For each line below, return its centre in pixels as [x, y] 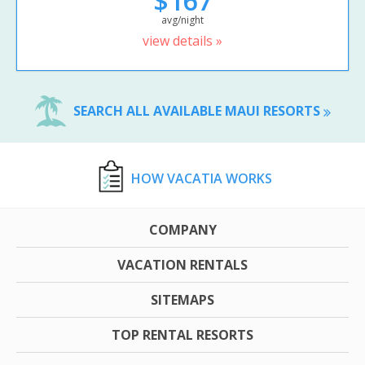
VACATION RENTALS [182, 265]
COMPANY [182, 230]
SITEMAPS [182, 300]
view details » [182, 41]
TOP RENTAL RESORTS [182, 335]
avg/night [182, 20]
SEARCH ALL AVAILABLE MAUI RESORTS [198, 111]
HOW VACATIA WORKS [201, 179]
